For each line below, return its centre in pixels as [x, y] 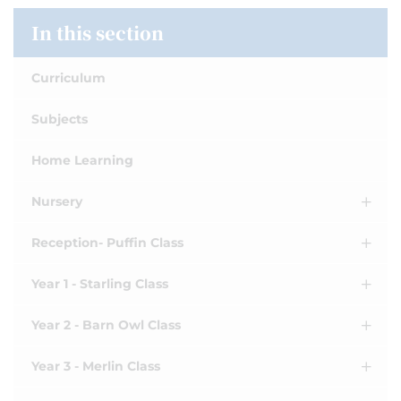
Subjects [60, 119]
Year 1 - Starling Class [100, 284]
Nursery [57, 201]
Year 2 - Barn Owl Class [106, 325]
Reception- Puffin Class [107, 243]
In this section [98, 33]
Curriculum [68, 78]
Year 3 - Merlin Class [96, 366]
